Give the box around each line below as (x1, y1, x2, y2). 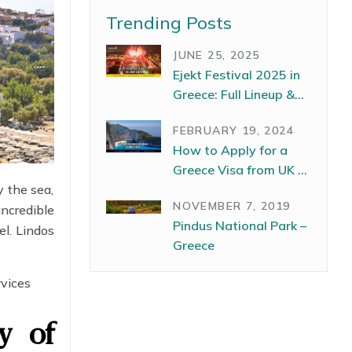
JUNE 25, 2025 (173, 48, 260, 63)
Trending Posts (106, 12, 233, 35)
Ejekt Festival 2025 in (173, 67, 301, 83)
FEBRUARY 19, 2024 (173, 123, 295, 138)
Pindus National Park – (173, 218, 307, 234)
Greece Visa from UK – (173, 162, 305, 178)
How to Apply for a (173, 142, 288, 159)
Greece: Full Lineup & (173, 86, 295, 103)
